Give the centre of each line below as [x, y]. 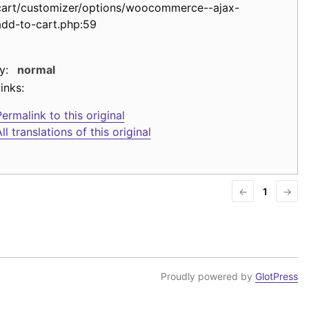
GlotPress [277, 276]
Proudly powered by [208, 276]
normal [36, 69]
